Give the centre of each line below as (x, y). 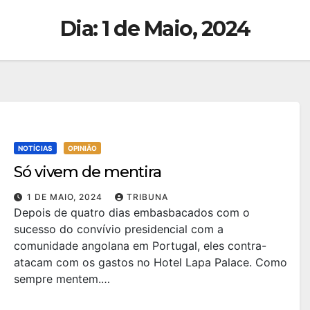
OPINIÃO (82, 148)
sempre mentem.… (62, 279)
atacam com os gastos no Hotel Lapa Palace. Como (151, 262)
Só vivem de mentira (88, 172)
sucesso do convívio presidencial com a (119, 229)
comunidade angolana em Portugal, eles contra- (140, 245)
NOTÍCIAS (35, 148)
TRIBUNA (147, 197)
